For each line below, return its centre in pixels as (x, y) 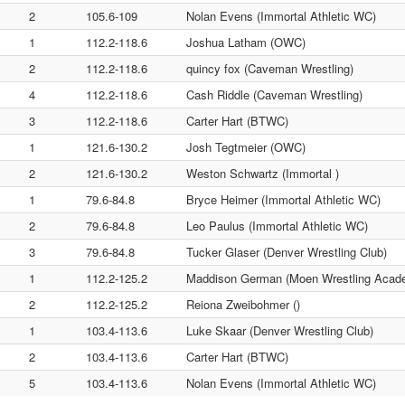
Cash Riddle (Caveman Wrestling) (274, 94)
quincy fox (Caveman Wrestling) (270, 68)
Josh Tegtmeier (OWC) (246, 147)
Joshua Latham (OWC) (246, 42)
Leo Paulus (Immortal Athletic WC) (277, 226)
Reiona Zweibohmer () (243, 304)
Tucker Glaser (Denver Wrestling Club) (287, 252)
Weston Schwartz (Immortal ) (263, 173)
